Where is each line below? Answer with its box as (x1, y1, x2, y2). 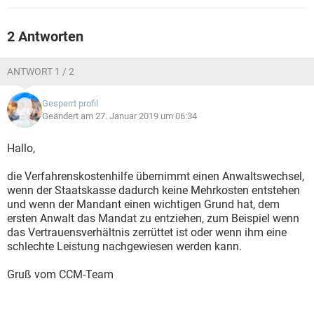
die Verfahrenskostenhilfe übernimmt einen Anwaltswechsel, (7, 170, 304, 183)
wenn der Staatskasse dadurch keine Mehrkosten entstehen (7, 184, 300, 197)
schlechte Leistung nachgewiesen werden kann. (7, 240, 242, 253)
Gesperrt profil (42, 98, 98, 109)
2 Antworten (7, 28, 83, 45)
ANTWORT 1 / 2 (7, 66, 74, 77)
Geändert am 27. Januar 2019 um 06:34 (42, 111, 197, 121)
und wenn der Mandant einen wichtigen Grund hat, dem (7, 198, 280, 211)
